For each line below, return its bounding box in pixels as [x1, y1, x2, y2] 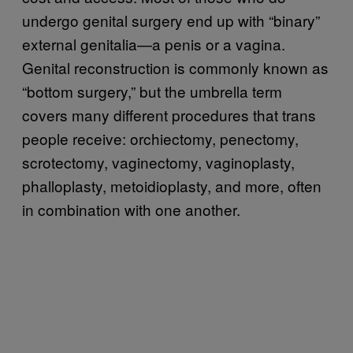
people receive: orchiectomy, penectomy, [22, 127, 299, 149]
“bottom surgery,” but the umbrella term [22, 80, 282, 102]
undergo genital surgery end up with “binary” [22, 9, 320, 31]
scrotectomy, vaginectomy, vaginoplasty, [22, 150, 295, 173]
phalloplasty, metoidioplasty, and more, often [22, 174, 321, 196]
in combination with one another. [22, 198, 240, 220]
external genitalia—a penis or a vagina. [22, 32, 285, 54]
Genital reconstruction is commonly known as [22, 56, 329, 78]
